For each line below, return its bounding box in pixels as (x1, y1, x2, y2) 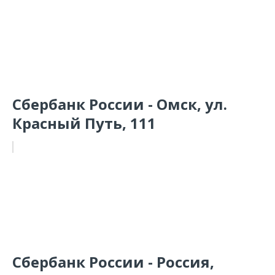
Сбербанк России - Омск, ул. (12, 94, 227, 114)
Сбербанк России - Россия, (12, 252, 214, 272)
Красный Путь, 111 (12, 113, 156, 133)
